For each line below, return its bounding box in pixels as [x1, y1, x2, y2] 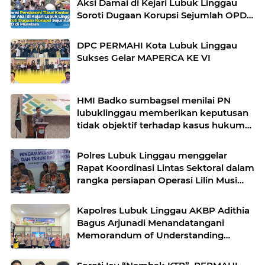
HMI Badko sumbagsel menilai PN [77, 95, 231, 106]
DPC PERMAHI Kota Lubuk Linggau [77, 40, 237, 51]
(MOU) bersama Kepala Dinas [77, 242, 209, 254]
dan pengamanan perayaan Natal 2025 [77, 187, 251, 199]
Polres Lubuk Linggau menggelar [77, 150, 227, 161]
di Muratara [77, 22, 128, 34]
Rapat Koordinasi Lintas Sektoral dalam [77, 162, 254, 174]
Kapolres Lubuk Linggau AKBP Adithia [77, 205, 250, 216]
